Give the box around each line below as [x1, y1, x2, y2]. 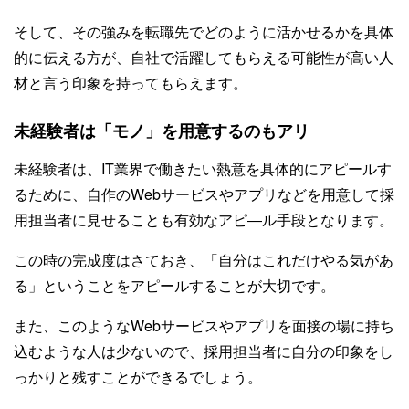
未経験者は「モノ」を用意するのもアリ [14, 119, 309, 142]
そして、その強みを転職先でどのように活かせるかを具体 [14, 21, 393, 42]
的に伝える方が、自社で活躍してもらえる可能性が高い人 [14, 47, 393, 68]
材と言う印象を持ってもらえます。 [14, 72, 247, 93]
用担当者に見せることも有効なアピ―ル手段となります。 [14, 209, 393, 230]
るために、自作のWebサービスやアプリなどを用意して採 [14, 184, 394, 204]
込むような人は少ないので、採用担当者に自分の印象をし [14, 341, 393, 362]
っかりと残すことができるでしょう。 [14, 366, 262, 387]
